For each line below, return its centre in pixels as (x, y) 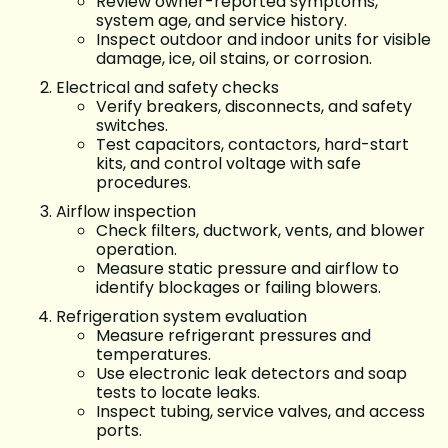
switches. (132, 126)
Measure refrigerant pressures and (233, 336)
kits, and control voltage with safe (228, 164)
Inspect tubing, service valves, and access (260, 412)
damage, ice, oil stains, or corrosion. (234, 59)
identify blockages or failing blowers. (238, 288)
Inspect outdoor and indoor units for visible (263, 40)
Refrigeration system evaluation (181, 317)
